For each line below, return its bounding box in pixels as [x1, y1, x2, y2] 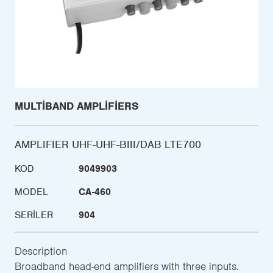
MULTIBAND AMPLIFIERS [15, 99, 138, 113]
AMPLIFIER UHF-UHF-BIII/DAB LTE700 [15, 138, 201, 152]
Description [15, 244, 67, 258]
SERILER [15, 209, 53, 222]
